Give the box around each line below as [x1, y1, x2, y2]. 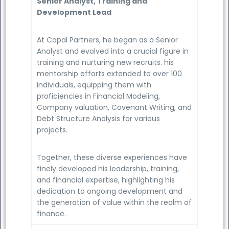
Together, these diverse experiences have [37, 152, 187, 163]
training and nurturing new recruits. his [37, 57, 174, 67]
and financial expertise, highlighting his [37, 174, 175, 185]
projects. [37, 124, 67, 135]
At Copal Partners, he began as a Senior [37, 34, 178, 45]
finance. [37, 208, 66, 219]
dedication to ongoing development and [37, 186, 182, 196]
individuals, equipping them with [37, 79, 151, 90]
